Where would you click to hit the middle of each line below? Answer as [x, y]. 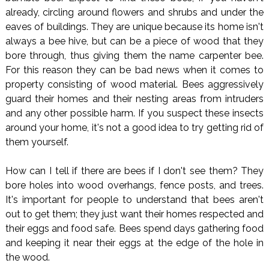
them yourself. [37, 142]
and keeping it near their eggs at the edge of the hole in [134, 243]
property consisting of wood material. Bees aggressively [134, 85]
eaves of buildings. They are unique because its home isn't [134, 27]
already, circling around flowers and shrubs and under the [134, 13]
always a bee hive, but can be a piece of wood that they [134, 41]
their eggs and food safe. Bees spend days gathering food [134, 229]
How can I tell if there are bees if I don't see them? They [134, 171]
